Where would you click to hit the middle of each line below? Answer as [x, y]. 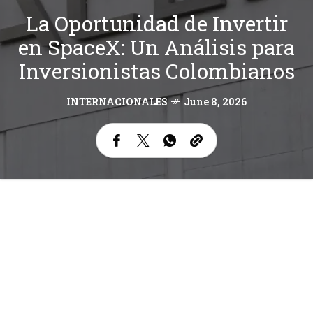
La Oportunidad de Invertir [156, 24]
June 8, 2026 [215, 102]
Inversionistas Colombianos [156, 71]
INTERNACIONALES [117, 102]
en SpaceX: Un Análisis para [156, 48]
